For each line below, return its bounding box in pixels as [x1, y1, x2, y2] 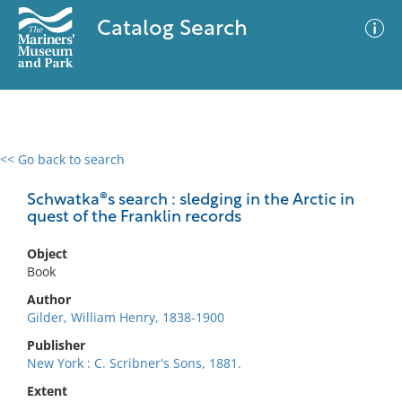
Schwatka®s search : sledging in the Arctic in [27, 192, 354, 209]
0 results [13, 162, 66, 179]
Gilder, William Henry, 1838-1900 [27, 309, 224, 326]
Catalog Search [96, 19, 248, 40]
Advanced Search [214, 166, 318, 184]
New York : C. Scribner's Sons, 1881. [27, 354, 241, 371]
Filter [346, 170, 377, 183]
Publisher [27, 336, 85, 354]
